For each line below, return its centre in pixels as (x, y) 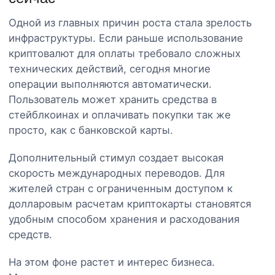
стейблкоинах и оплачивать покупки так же (120, 114)
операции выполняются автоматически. (110, 84)
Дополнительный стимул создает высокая (116, 157)
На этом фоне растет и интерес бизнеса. (112, 262)
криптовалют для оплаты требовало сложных (125, 53)
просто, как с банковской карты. (91, 130)
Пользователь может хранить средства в (113, 99)
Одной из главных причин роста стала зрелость (130, 22)
